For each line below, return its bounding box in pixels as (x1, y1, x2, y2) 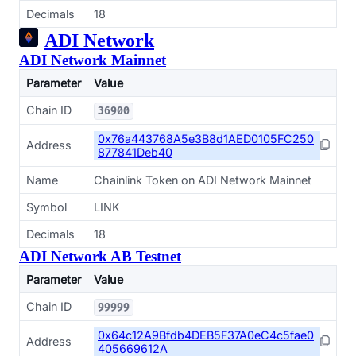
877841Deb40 (98, 145, 172, 159)
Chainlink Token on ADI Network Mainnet (94, 173, 311, 187)
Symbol (26, 200, 67, 214)
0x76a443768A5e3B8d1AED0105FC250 (98, 132, 314, 145)
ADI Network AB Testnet (19, 248, 181, 265)
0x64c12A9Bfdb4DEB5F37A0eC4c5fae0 (98, 328, 314, 342)
